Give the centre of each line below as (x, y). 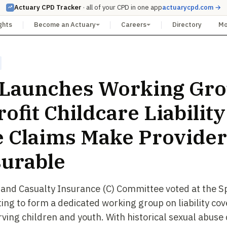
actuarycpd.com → (192, 7)
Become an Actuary (65, 25)
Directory (187, 25)
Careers (134, 25)
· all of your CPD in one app (122, 7)
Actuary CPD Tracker (48, 7)
